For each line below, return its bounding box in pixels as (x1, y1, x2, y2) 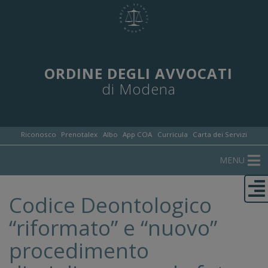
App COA (123, 130, 153, 139)
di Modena (101, 79, 176, 99)
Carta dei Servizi (193, 130, 248, 139)
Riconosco (20, 130, 56, 139)
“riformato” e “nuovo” (9, 213, 217, 242)
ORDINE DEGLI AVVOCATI (44, 63, 233, 83)
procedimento (9, 236, 149, 264)
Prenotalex (61, 130, 98, 139)
